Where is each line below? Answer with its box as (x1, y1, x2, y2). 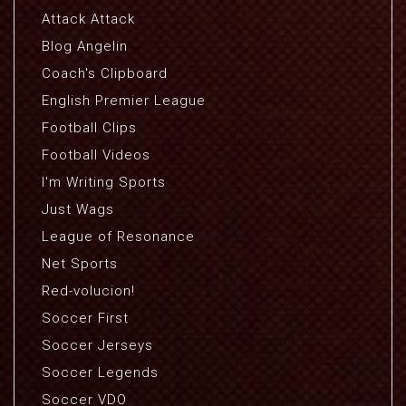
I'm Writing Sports (42, 174, 166, 190)
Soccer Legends (42, 364, 159, 381)
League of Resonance (42, 228, 195, 245)
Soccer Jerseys (42, 337, 153, 353)
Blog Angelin (42, 38, 128, 54)
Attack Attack (42, 11, 135, 27)
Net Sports (42, 256, 118, 272)
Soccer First (42, 310, 129, 326)
